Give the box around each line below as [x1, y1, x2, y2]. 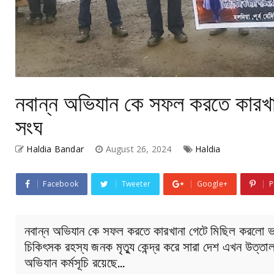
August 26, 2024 [105, 143, 174, 155]
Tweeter [121, 179, 151, 189]
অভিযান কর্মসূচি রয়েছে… [24, 252, 125, 271]
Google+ [196, 179, 228, 189]
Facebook [43, 179, 79, 189]
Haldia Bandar [26, 143, 84, 155]
